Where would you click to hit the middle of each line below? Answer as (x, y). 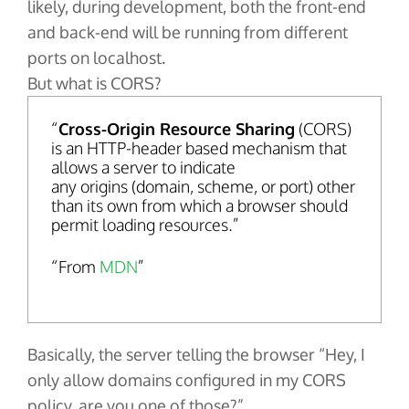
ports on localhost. (96, 57)
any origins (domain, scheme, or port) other (203, 186)
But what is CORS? (94, 83)
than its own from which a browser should (199, 205)
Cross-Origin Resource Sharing (177, 128)
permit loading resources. (142, 224)
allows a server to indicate (143, 167)
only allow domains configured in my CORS (187, 380)
